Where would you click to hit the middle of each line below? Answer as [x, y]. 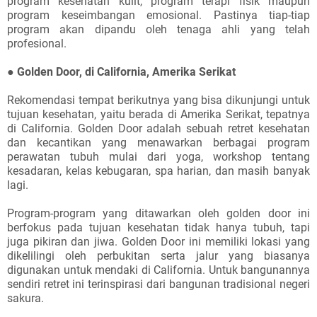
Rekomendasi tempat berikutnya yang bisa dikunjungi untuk [158, 100]
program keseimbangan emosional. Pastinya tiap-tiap [158, 15]
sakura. [25, 298]
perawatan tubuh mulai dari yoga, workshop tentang [158, 157]
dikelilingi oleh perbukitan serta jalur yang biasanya [158, 256]
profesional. [37, 44]
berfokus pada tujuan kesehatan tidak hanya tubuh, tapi [158, 227]
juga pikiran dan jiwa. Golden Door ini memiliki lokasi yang [158, 242]
